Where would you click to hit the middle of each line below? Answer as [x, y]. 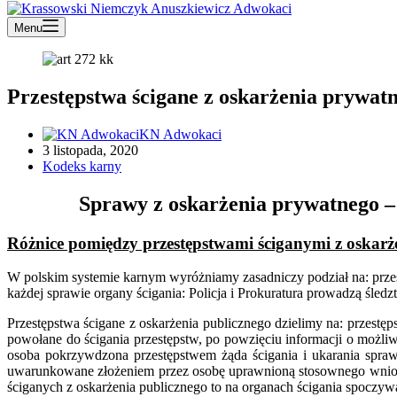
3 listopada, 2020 [90, 150]
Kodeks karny [82, 166]
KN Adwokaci [180, 134]
